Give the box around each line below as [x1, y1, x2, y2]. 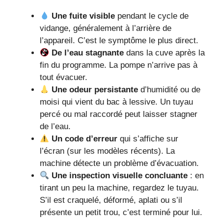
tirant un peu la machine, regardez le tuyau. [40, 183, 199, 193]
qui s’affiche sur [117, 134, 179, 144]
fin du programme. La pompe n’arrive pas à [40, 60, 197, 70]
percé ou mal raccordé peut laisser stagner [40, 110, 197, 119]
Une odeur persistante [52, 85, 138, 95]
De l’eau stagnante [52, 48, 124, 58]
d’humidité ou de [138, 85, 201, 95]
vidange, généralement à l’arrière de [40, 24, 171, 33]
